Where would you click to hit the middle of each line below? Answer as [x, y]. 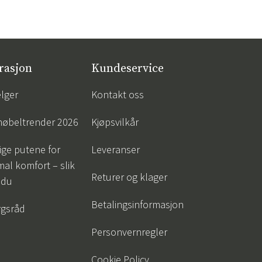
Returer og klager [129, 177]
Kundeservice [127, 69]
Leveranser [116, 149]
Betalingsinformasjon [137, 204]
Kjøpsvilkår [115, 122]
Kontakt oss [118, 94]
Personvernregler [129, 232]
